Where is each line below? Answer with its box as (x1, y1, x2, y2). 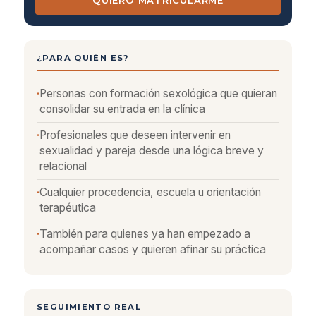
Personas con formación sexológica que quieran (39, 87, 277, 100)
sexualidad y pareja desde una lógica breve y (39, 144, 264, 157)
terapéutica (39, 201, 96, 214)
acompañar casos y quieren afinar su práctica (39, 243, 266, 256)
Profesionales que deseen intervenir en (39, 128, 231, 142)
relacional (39, 159, 87, 173)
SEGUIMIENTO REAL (37, 302, 142, 312)
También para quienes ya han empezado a (39, 227, 250, 241)
